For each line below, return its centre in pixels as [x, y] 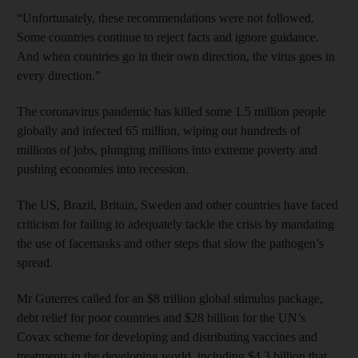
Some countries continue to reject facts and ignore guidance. [168, 37]
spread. [35, 262]
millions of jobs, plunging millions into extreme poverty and [167, 149]
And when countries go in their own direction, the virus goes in [176, 56]
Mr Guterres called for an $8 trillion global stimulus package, [170, 298]
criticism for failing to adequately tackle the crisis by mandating [175, 224]
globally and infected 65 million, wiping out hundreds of [159, 130]
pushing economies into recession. [103, 169]
